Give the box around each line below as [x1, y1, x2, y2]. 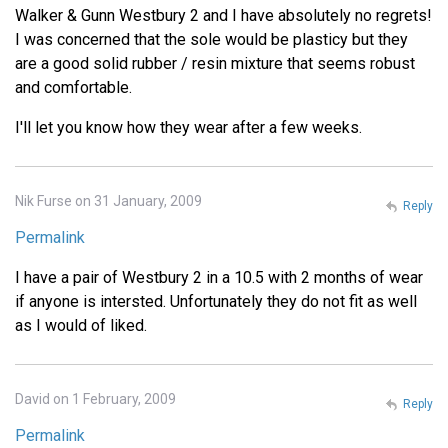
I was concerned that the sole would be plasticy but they [15, 29, 408, 49]
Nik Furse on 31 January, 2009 [15, 192, 202, 209]
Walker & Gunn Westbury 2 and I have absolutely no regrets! [15, 5, 432, 25]
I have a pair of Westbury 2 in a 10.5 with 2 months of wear [15, 267, 423, 287]
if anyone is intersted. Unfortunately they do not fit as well [15, 291, 417, 311]
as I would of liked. [15, 315, 147, 335]
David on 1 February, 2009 [15, 390, 176, 407]
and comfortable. [15, 77, 132, 97]
